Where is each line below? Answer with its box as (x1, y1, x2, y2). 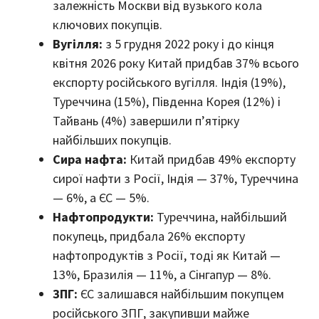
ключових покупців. (53, 16, 162, 33)
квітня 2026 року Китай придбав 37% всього (53, 55, 299, 72)
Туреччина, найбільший (154, 209, 287, 226)
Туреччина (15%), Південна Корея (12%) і (53, 93, 281, 110)
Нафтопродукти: (53, 209, 154, 226)
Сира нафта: (53, 151, 127, 168)
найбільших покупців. (53, 132, 172, 149)
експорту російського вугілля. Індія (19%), (53, 74, 286, 91)
